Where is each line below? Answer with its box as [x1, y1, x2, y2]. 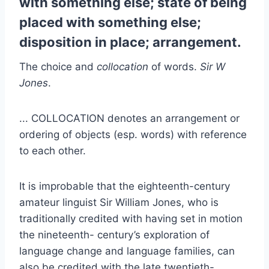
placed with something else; [19, 14, 201, 30]
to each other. [19, 144, 86, 157]
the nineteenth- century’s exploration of [19, 228, 210, 241]
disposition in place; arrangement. [19, 34, 241, 50]
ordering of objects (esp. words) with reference [19, 128, 247, 141]
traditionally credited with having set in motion [19, 212, 243, 225]
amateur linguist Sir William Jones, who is [19, 196, 219, 208]
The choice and [19, 60, 97, 73]
